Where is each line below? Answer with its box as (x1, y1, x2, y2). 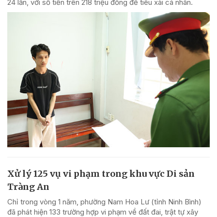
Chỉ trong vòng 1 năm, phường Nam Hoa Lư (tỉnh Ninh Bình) (7, 197, 201, 206)
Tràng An (7, 181, 49, 192)
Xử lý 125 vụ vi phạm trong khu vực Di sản (7, 168, 195, 179)
